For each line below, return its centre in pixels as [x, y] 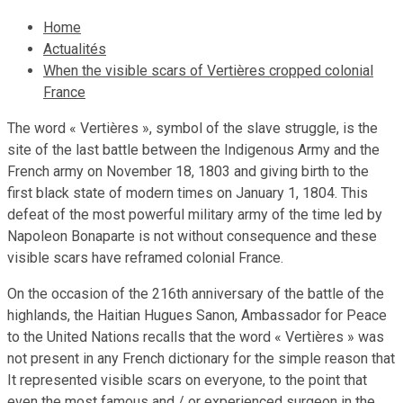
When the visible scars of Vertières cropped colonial [208, 70]
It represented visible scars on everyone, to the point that [187, 380]
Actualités [75, 49]
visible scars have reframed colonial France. [145, 257]
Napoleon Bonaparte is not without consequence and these [192, 236]
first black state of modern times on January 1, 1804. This [188, 193]
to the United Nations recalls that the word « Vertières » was [196, 336]
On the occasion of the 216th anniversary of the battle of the [196, 293]
